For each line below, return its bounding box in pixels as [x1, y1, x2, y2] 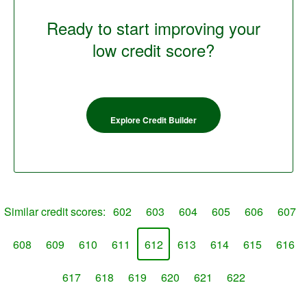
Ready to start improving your [47, 16, 260, 40]
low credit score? [93, 38, 214, 62]
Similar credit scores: [4, 203, 106, 219]
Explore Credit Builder [110, 114, 197, 126]
